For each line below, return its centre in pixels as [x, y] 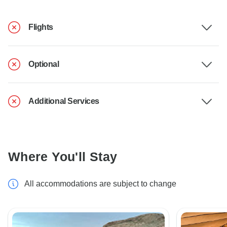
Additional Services [64, 101]
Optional [44, 64]
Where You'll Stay [63, 157]
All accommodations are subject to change [100, 184]
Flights [41, 27]
